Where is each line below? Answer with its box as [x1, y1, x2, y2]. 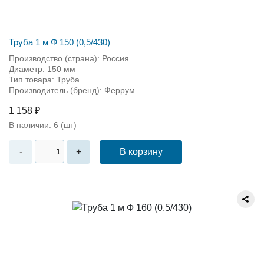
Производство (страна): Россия [9, 53, 129, 63]
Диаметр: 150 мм [9, 64, 75, 74]
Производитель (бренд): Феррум [9, 85, 135, 95]
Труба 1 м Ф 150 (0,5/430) [9, 37, 110, 47]
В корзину [119, 146, 163, 157]
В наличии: [9, 120, 54, 130]
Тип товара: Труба [9, 74, 80, 84]
